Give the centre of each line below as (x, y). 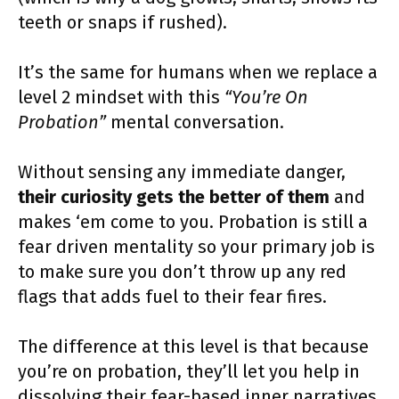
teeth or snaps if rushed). (122, 22)
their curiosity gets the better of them (174, 196)
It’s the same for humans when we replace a (198, 72)
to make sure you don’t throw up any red (182, 271)
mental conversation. (195, 122)
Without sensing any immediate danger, (182, 171)
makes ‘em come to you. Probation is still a (193, 221)
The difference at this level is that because (193, 346)
